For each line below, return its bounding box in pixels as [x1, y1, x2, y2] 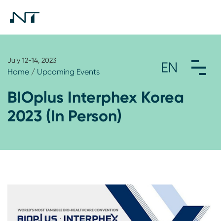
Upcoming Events [37, 67, 100, 76]
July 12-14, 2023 [7, 56, 56, 64]
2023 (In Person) [7, 106, 122, 125]
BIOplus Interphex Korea [7, 87, 184, 107]
